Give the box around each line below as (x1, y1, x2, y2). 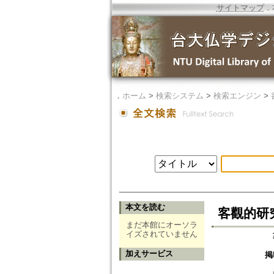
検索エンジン (213, 91, 261, 100)
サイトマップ (216, 3, 264, 12)
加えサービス (125, 249, 173, 259)
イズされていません (125, 229, 198, 239)
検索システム (155, 91, 204, 100)
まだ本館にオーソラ (125, 220, 198, 230)
